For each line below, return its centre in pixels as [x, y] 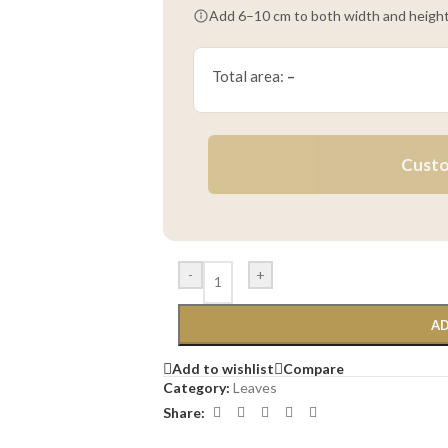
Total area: [249, 75]
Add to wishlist [223, 368]
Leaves [255, 388]
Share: [184, 412]
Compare [313, 368]
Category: [196, 388]
